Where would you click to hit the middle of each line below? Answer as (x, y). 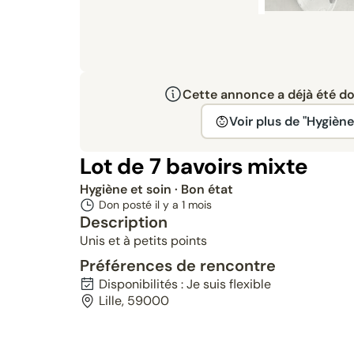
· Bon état (203, 189)
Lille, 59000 (134, 301)
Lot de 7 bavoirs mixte (194, 166)
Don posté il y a (140, 205)
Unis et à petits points (143, 241)
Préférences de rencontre (177, 265)
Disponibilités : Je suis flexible (185, 284)
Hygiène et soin (127, 189)
